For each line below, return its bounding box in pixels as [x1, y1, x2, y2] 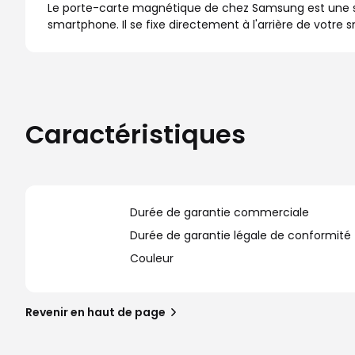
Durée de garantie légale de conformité [130, 227, 351, 243]
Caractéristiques [25, 116, 246, 152]
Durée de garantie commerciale [130, 204, 309, 220]
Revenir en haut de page [25, 304, 166, 320]
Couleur [130, 250, 174, 266]
